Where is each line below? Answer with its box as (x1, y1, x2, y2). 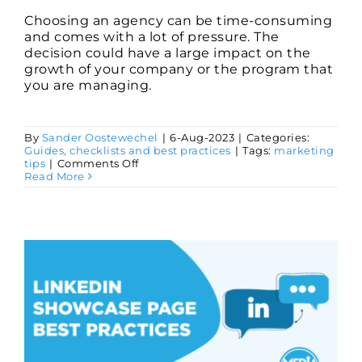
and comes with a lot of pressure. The (24, 29, 280, 45)
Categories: (246, 131, 309, 145)
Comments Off (57, 157, 139, 170)
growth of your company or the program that (24, 61, 333, 78)
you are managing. (24, 78, 152, 94)
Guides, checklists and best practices (24, 144, 231, 158)
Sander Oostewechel (41, 131, 158, 145)
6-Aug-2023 (170, 131, 234, 145)
